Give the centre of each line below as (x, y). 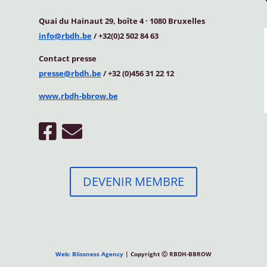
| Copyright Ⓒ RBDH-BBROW (167, 254)
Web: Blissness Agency (89, 254)
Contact (55, 58)
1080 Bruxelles (176, 21)
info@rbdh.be (65, 35)
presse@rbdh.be (70, 73)
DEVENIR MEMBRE (133, 181)
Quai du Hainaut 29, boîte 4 (92, 21)
